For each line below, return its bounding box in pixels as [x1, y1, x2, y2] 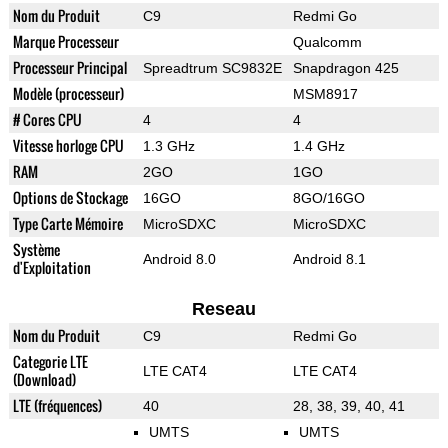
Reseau [191, 299, 256, 320]
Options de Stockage [12, 187, 128, 209]
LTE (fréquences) [12, 395, 102, 417]
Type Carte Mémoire [12, 213, 123, 235]
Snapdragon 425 [292, 60, 399, 77]
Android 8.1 [292, 251, 366, 268]
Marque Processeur [12, 31, 119, 53]
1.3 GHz [142, 138, 195, 155]
